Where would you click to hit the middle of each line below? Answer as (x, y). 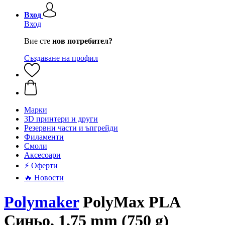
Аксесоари (42, 155)
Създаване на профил (61, 58)
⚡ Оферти (41, 165)
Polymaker (41, 202)
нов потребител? (82, 41)
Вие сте (38, 41)
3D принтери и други (61, 119)
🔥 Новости (44, 178)
